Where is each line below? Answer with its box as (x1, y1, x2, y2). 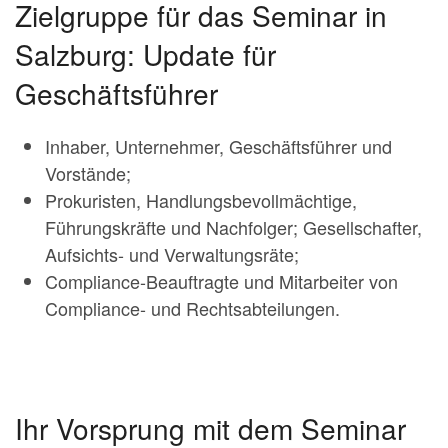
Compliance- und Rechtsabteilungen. (45, 294, 340, 321)
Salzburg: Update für (15, 33, 276, 74)
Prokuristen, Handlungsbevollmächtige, (45, 186, 357, 213)
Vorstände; (45, 159, 131, 186)
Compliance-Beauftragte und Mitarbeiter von (45, 267, 398, 294)
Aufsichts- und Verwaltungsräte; (45, 240, 299, 267)
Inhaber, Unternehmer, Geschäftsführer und (45, 132, 392, 159)
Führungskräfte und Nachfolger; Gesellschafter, (45, 213, 422, 240)
